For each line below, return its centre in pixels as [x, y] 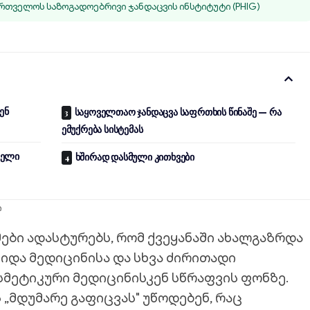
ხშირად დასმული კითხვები [135, 157]
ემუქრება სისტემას [102, 129]
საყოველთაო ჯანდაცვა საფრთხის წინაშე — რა [178, 112]
